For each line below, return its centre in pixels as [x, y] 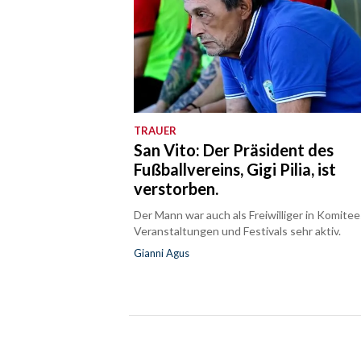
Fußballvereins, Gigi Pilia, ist [235, 170]
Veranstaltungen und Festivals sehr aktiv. [238, 231]
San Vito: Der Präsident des [234, 150]
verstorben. [176, 189]
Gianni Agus [162, 253]
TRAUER [156, 131]
